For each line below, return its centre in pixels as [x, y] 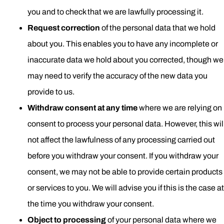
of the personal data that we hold [158, 28]
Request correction [64, 28]
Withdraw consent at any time [83, 108]
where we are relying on [180, 108]
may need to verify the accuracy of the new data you [117, 76]
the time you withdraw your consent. [91, 204]
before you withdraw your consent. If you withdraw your [123, 156]
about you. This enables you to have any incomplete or [123, 44]
